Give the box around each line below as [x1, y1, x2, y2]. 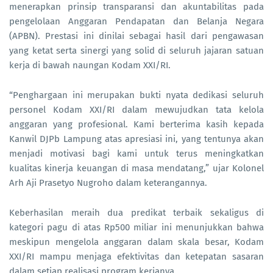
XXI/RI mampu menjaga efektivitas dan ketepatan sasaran [9, 250, 264, 262]
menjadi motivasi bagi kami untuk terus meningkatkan [9, 147, 264, 159]
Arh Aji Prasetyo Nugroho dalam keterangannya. [9, 177, 207, 188]
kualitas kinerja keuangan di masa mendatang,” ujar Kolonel [9, 162, 264, 174]
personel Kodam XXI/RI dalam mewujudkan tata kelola [9, 104, 264, 115]
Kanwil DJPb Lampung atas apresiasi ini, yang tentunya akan [9, 133, 264, 144]
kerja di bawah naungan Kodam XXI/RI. [9, 59, 171, 71]
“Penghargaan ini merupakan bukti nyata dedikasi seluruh [9, 89, 264, 101]
